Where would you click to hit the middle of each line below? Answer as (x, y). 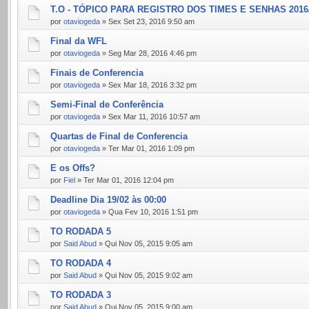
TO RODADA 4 (81, 263)
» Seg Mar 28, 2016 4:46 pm (148, 53)
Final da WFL (79, 41)
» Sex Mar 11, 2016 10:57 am (150, 117)
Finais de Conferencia (97, 73)
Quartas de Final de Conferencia (119, 136)
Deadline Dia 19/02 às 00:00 (108, 200)
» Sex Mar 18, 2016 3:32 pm (148, 85)
